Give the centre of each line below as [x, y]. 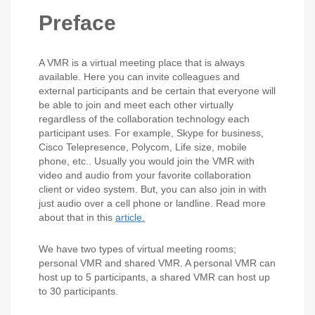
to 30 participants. [78, 291]
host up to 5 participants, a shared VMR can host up [154, 277]
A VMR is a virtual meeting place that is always [142, 63]
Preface [77, 23]
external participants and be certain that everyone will [157, 91]
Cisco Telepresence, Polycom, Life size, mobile [143, 147]
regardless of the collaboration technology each [144, 119]
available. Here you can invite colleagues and [139, 77]
